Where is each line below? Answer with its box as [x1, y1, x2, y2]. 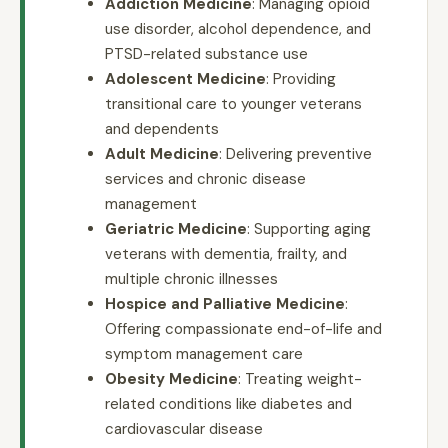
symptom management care [105, 343, 303, 364]
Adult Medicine [105, 143, 219, 164]
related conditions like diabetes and [105, 393, 352, 414]
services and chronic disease [105, 168, 306, 189]
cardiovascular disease [105, 418, 263, 439]
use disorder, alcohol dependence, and [105, 18, 371, 39]
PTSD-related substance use [105, 43, 308, 64]
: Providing [266, 68, 336, 89]
